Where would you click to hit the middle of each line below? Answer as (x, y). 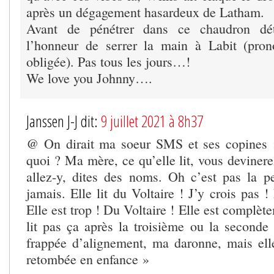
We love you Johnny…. (89, 78)
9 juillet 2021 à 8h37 (152, 121)
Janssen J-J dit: (64, 121)
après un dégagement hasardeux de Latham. (145, 12)
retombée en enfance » (88, 259)
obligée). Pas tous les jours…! (108, 62)
